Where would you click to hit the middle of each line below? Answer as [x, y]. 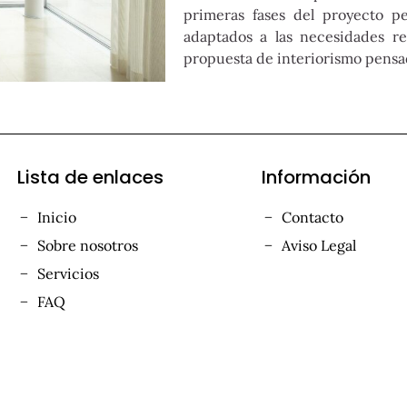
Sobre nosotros [88, 245]
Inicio [57, 217]
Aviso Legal [319, 245]
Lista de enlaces [90, 177]
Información [316, 177]
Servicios [69, 273]
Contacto [313, 217]
